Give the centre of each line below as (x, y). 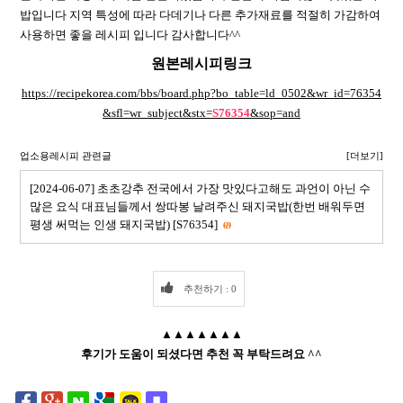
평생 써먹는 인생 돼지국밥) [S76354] (125, 224)
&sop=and (275, 112)
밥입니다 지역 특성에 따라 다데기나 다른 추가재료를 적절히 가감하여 (200, 14)
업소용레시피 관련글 (66, 155)
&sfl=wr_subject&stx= (157, 112)
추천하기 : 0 (208, 288)
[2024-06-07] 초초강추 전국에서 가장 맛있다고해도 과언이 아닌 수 (200, 188)
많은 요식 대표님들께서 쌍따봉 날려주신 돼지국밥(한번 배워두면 (197, 206)
